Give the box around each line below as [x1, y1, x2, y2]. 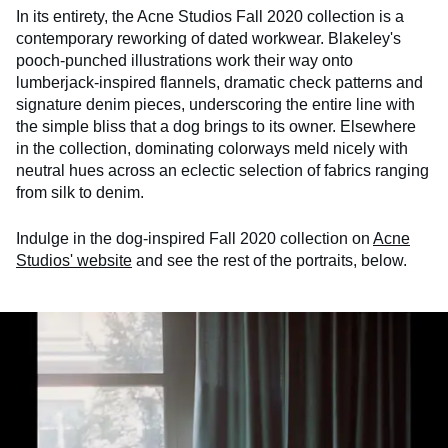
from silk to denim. [16, 184, 144, 202]
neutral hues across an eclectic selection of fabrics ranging [16, 162, 429, 180]
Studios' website [16, 252, 132, 270]
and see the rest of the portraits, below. [132, 252, 407, 270]
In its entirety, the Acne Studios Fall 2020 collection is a [16, 8, 404, 26]
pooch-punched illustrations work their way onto [16, 52, 353, 70]
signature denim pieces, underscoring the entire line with [16, 96, 415, 114]
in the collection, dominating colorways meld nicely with [16, 140, 408, 158]
